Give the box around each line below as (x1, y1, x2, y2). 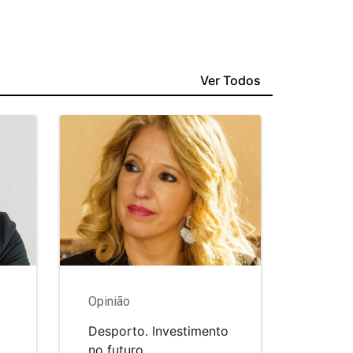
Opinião (88, 294, 130, 310)
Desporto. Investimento (88, 323, 229, 340)
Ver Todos (200, 72, 261, 89)
